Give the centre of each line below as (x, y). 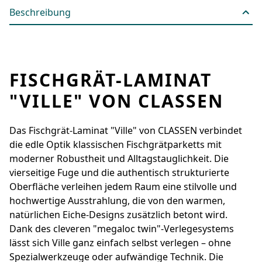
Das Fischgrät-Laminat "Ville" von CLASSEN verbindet (126, 130)
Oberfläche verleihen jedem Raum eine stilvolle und (123, 186)
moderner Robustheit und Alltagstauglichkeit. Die (119, 158)
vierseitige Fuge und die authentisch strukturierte (119, 172)
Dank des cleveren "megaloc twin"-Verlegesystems (122, 228)
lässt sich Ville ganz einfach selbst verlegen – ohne (120, 242)
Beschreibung (40, 12)
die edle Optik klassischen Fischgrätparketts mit (116, 144)
